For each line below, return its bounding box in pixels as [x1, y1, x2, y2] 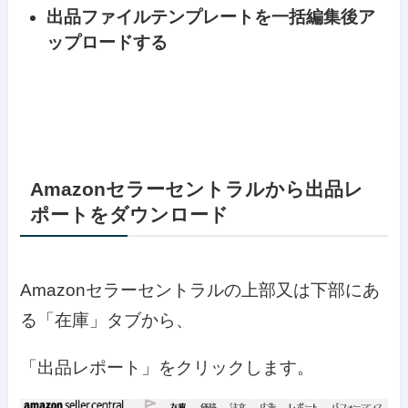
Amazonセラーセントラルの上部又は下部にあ [20, 280, 381, 300]
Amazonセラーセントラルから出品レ [29, 178, 363, 199]
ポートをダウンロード [29, 203, 229, 225]
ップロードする [46, 33, 168, 53]
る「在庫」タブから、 [20, 310, 194, 330]
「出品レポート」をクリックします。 [20, 357, 315, 377]
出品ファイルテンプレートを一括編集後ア [46, 7, 375, 27]
